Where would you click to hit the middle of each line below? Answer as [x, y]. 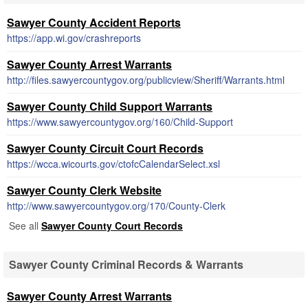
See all [25, 225]
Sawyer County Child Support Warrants [110, 106]
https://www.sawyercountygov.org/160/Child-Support [120, 122]
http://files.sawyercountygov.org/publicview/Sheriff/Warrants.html [146, 80]
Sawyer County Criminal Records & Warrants [126, 264]
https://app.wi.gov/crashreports [74, 38]
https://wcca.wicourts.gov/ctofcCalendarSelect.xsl [113, 164]
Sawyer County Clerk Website [84, 190]
